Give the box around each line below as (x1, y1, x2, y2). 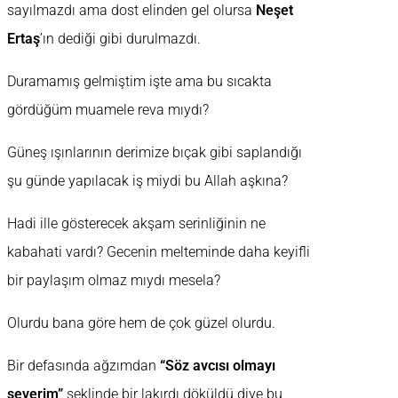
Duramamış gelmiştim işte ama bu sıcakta (7, 73, 272, 91)
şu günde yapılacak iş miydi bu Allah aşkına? (7, 172, 288, 190)
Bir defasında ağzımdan (7, 357, 160, 375)
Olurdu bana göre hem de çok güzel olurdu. (7, 314, 275, 332)
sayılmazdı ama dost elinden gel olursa (7, 2, 256, 20)
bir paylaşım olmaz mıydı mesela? (7, 272, 220, 290)
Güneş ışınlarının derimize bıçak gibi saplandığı (7, 144, 302, 162)
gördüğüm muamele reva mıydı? (7, 101, 209, 119)
